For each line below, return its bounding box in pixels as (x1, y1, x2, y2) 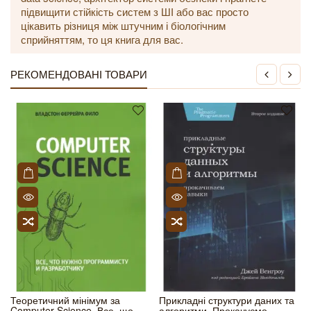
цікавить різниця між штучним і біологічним (21, 18, 226, 33)
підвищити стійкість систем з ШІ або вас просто (21, 4, 249, 19)
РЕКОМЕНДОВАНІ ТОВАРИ (10, 67, 147, 81)
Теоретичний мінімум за (10, 293, 120, 307)
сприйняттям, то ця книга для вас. (21, 32, 183, 47)
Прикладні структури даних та (159, 293, 294, 307)
